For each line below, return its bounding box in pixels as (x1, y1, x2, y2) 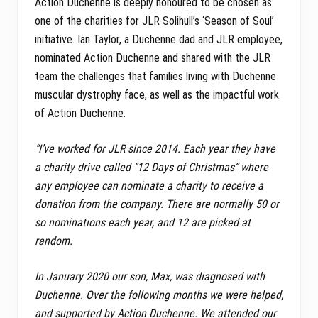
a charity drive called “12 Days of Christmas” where (35, 160, 268, 174)
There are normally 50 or (166, 197, 279, 211)
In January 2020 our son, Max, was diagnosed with (35, 269, 265, 283)
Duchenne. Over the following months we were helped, (35, 287, 283, 302)
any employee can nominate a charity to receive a (35, 178, 263, 192)
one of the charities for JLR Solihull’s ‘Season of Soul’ (35, 13, 274, 28)
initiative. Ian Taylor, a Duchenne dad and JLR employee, (35, 32, 283, 46)
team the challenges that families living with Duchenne (35, 69, 276, 83)
